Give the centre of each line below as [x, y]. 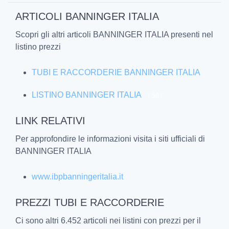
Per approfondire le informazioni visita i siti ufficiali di [110, 139]
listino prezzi [38, 47]
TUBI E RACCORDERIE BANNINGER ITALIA [116, 72]
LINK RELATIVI [50, 120]
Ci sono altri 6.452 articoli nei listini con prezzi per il [108, 220]
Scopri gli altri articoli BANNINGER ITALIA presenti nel [114, 34]
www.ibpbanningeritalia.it [77, 176]
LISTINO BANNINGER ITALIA [86, 95]
